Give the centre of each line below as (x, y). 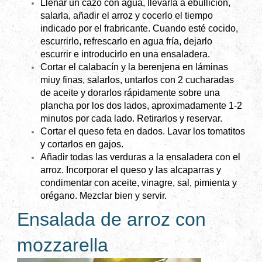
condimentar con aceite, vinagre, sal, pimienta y (139, 183)
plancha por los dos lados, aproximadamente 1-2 (141, 106)
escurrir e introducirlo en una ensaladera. (125, 54)
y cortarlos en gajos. (82, 144)
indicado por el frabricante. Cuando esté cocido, (139, 29)
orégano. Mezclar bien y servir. (104, 196)
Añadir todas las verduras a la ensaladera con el (140, 157)
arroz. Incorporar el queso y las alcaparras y (131, 170)
